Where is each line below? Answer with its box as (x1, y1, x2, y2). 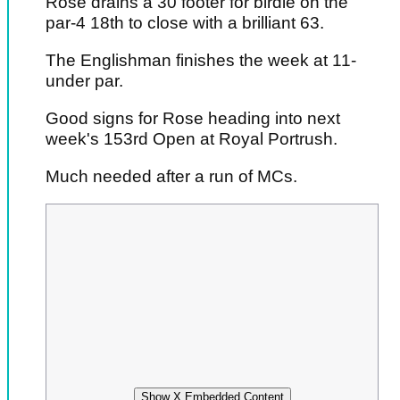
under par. (46, 71, 123, 91)
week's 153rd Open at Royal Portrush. (46, 129, 337, 149)
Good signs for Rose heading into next (46, 109, 340, 129)
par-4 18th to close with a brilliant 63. (46, 13, 324, 33)
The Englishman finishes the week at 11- (46, 51, 356, 71)
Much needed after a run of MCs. (46, 167, 297, 187)
